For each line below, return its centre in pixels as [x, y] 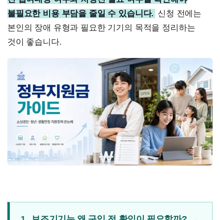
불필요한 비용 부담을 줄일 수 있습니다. [81, 14]
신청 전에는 [179, 14]
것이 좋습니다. [35, 42]
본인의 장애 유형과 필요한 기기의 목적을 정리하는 [101, 28]
